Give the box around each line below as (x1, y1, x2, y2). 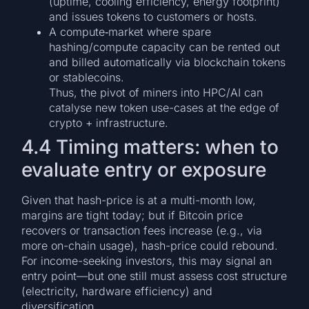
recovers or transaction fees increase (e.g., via (21, 223, 263, 238)
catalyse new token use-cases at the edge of (49, 101, 280, 115)
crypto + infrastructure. (49, 116, 169, 130)
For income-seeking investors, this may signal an (21, 254, 272, 268)
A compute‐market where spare (49, 25, 212, 39)
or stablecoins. (49, 70, 125, 85)
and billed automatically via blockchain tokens (49, 55, 286, 70)
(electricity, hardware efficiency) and (21, 284, 213, 299)
